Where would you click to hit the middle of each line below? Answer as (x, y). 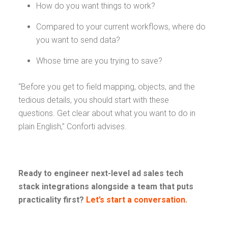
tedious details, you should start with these (94, 100)
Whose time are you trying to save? (100, 61)
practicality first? (51, 200)
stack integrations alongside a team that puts (106, 187)
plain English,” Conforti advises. (74, 126)
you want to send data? (79, 40)
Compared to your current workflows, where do (121, 27)
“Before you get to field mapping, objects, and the (107, 87)
